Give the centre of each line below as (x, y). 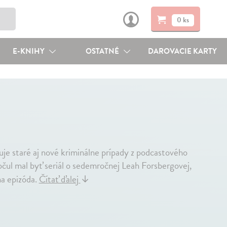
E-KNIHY (29, 51)
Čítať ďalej (60, 179)
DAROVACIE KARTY (183, 51)
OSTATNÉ (103, 51)
